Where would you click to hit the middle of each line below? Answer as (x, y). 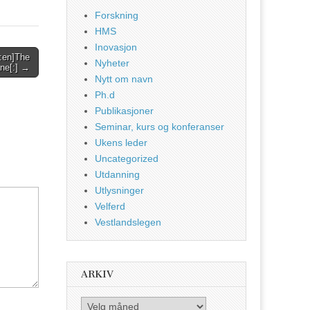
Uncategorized (127, 159)
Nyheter (112, 63)
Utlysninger (119, 191)
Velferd (110, 207)
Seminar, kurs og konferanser (159, 127)
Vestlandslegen (128, 222)
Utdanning (117, 175)
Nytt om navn (124, 79)
